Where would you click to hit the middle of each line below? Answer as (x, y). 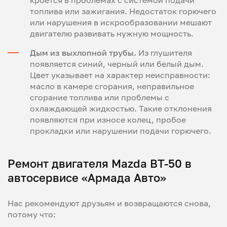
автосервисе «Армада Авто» (87, 178)
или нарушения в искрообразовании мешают (121, 22)
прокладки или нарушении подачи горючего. (121, 131)
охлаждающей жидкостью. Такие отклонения (121, 108)
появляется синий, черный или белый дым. (117, 64)
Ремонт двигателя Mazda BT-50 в (100, 163)
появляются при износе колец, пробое (108, 120)
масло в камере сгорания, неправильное (112, 86)
